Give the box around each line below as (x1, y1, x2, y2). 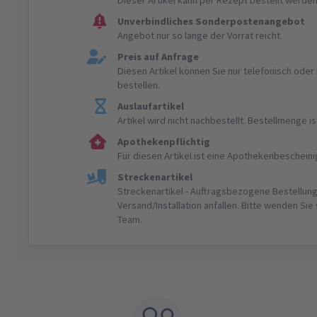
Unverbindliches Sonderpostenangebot (117, 14, 306, 28)
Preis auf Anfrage (117, 50, 200, 63)
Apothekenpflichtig (117, 134, 211, 148)
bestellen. (117, 78, 161, 91)
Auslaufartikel (117, 99, 185, 113)
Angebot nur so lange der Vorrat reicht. (117, 28, 283, 42)
